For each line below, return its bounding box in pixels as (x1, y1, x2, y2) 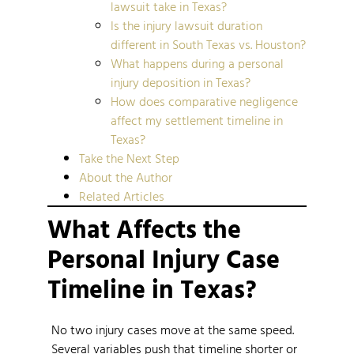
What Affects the (47, 209, 241, 247)
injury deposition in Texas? (111, 72, 250, 92)
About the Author (79, 167, 172, 186)
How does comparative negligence (111, 91, 298, 111)
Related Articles (79, 186, 164, 205)
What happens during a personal (111, 53, 284, 73)
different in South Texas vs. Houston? (111, 34, 306, 54)
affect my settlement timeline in (111, 110, 283, 130)
